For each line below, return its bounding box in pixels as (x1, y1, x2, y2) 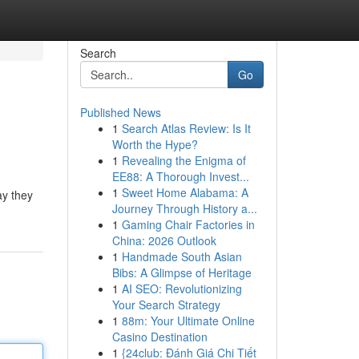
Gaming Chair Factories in (121, 216, 255, 232)
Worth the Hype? (111, 136, 198, 152)
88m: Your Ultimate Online (121, 313, 255, 329)
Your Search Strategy (111, 296, 220, 313)
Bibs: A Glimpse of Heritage (111, 264, 252, 280)
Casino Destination (111, 329, 208, 345)
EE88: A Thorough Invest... (111, 168, 249, 184)
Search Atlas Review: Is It (121, 120, 251, 136)
